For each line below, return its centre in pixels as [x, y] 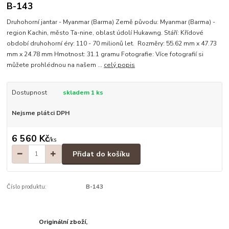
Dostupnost [29, 92]
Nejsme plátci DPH [40, 113]
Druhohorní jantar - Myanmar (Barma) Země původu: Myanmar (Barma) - [111, 22]
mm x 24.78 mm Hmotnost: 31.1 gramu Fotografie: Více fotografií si [105, 54]
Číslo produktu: [27, 187]
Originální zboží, [63, 222]
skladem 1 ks [83, 92]
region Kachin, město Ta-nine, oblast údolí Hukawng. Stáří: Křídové [105, 32]
